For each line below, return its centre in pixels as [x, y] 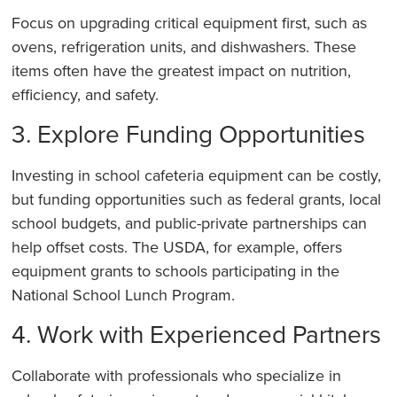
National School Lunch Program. [124, 294]
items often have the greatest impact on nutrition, [182, 70]
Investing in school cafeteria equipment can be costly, [197, 175]
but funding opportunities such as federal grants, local [197, 198]
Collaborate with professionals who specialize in [177, 376]
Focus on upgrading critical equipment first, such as [190, 22]
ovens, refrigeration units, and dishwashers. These [184, 46]
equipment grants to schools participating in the [176, 270]
